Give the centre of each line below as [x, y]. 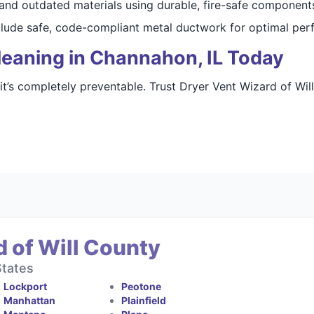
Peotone [141, 286]
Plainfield [143, 300]
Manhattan [30, 300]
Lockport [26, 286]
